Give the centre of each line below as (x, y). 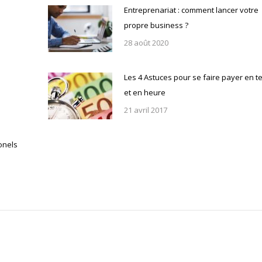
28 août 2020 (146, 43)
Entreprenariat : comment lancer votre (191, 10)
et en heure (144, 93)
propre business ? (156, 25)
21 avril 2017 (145, 110)
